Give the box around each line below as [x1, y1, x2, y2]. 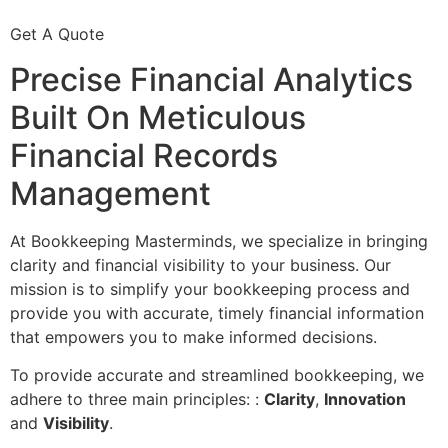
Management [10, 173, 211, 213]
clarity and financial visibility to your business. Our [10, 254, 391, 275]
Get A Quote [10, 24, 104, 45]
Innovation [324, 389, 406, 410]
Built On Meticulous [10, 97, 306, 137]
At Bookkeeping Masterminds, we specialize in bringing [10, 230, 428, 251]
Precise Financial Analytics [10, 59, 413, 99]
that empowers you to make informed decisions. [10, 326, 377, 347]
